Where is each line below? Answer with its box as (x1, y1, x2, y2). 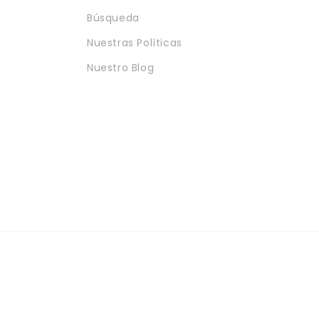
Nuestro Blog (87, 61, 155, 75)
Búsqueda (87, 11, 140, 25)
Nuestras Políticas (87, 36, 182, 50)
